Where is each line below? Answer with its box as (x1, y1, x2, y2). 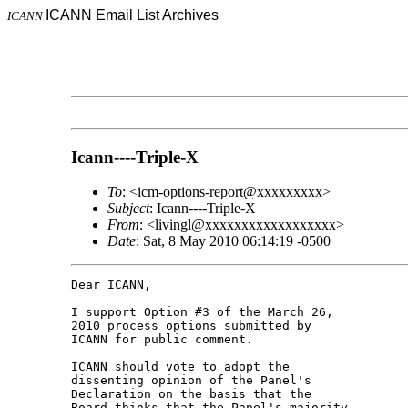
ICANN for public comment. (70, 332, 253, 347)
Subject (107, 200, 149, 217)
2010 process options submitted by (70, 319, 319, 333)
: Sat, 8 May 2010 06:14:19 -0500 (135, 233, 331, 250)
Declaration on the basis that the (70, 387, 319, 402)
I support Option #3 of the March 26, (70, 305, 341, 320)
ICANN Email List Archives (46, 7, 219, 23)
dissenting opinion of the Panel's (70, 373, 319, 388)
